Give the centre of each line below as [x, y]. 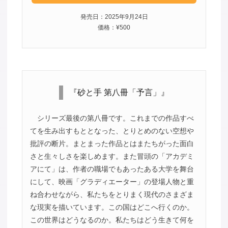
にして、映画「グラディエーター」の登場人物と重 [112, 181]
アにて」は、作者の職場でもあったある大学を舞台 [112, 169]
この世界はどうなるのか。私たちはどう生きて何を [112, 220]
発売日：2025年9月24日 [114, 17]
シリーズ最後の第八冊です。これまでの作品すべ [115, 118]
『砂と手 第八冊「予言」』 [119, 92]
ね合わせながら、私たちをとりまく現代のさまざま [112, 194]
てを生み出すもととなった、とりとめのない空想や [112, 131]
